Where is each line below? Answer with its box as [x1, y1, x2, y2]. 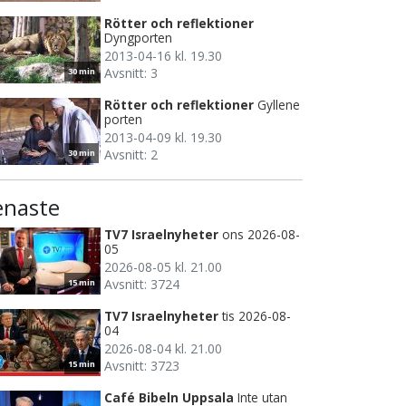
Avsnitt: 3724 [104, 275, 179, 293]
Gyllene [257, 95, 300, 113]
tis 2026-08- [222, 306, 291, 324]
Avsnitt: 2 [104, 145, 158, 163]
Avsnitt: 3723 [104, 356, 179, 374]
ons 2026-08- [222, 225, 300, 243]
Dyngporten [104, 28, 172, 46]
